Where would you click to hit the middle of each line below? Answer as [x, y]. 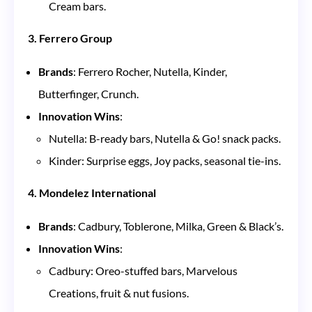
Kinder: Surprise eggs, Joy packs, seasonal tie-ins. [165, 160]
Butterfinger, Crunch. [88, 93]
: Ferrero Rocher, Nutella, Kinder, [150, 71]
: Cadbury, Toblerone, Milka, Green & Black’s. [178, 226]
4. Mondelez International [92, 192]
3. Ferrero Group [70, 38]
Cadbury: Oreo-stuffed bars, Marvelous [143, 270]
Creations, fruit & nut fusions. [119, 292]
